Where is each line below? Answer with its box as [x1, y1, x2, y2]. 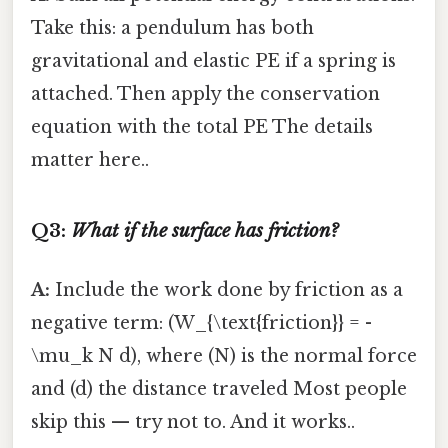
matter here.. [31, 148, 149, 171]
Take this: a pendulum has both [31, 16, 314, 39]
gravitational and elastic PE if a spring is [31, 49, 396, 72]
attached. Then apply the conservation [31, 82, 380, 105]
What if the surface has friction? [71, 218, 339, 242]
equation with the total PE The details [31, 115, 373, 138]
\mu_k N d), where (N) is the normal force [31, 344, 417, 367]
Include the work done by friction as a [50, 278, 403, 301]
